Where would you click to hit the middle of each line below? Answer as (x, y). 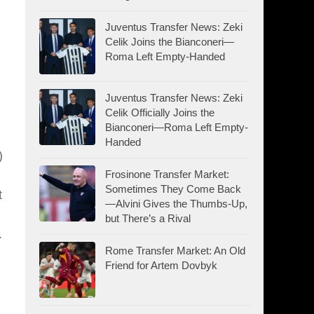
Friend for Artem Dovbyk (161, 265)
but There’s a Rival (148, 218)
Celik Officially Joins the (160, 112)
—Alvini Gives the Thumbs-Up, (176, 203)
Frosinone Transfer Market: (167, 174)
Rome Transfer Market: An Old (175, 250)
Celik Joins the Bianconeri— (170, 41)
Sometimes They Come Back (173, 189)
